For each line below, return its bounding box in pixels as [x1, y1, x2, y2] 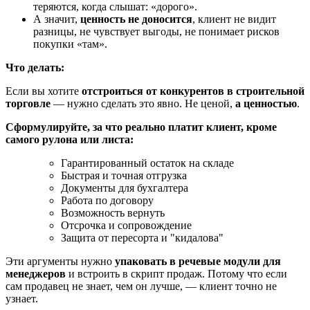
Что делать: [6, 62, 64, 74]
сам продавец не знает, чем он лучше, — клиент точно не [6, 280, 277, 293]
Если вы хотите [6, 85, 82, 98]
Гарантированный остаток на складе [61, 157, 234, 170]
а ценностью [235, 98, 297, 110]
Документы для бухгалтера [61, 182, 188, 194]
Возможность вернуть [61, 207, 165, 219]
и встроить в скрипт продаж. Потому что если [66, 268, 287, 280]
